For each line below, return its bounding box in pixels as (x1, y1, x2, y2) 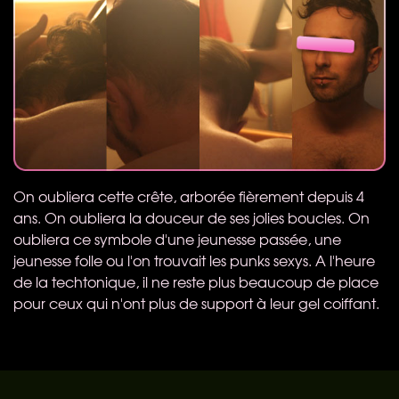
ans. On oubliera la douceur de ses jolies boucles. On (13, 206, 370, 228)
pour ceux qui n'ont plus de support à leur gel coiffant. (13, 291, 379, 313)
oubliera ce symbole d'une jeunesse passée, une (13, 227, 341, 249)
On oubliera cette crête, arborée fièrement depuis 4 (13, 184, 364, 207)
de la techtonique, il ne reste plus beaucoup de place (13, 270, 379, 292)
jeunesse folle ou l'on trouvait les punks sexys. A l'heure (13, 248, 375, 271)
